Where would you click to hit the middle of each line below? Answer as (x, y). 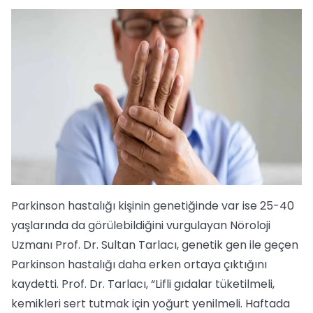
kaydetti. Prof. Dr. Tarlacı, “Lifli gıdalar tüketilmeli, (143, 284)
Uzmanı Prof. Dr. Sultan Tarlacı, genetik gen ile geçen (155, 245)
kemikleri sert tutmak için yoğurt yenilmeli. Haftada (151, 303)
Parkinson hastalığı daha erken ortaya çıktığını (139, 264)
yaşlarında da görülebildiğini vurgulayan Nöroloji (141, 225)
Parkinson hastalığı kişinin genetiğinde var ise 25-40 (153, 205)
